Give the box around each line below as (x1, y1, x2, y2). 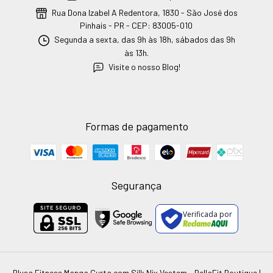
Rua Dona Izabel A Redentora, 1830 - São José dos (49, 7, 238, 18)
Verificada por (183, 209, 233, 220)
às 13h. (124, 47, 149, 58)
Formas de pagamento (85, 119, 188, 133)
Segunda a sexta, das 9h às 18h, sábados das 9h (52, 34, 235, 45)
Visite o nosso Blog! (108, 61, 181, 72)
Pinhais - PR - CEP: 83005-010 (80, 20, 193, 31)
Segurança (112, 178, 161, 192)
